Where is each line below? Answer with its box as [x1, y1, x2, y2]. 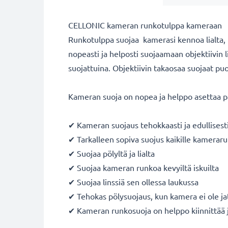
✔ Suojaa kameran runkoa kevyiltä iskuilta [68, 162, 219, 173]
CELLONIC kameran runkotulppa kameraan [68, 20, 222, 30]
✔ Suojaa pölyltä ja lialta [68, 148, 155, 158]
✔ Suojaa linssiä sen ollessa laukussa [68, 177, 198, 187]
